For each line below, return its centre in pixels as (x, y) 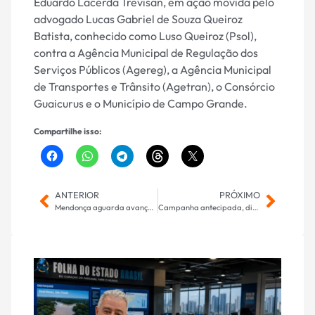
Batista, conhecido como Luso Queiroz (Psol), (145, 36)
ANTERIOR (77, 195)
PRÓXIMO (240, 195)
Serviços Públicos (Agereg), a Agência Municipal (153, 70)
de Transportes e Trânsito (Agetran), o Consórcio (154, 87)
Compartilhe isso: (67, 131)
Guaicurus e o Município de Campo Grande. (141, 104)
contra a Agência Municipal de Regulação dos (146, 53)
